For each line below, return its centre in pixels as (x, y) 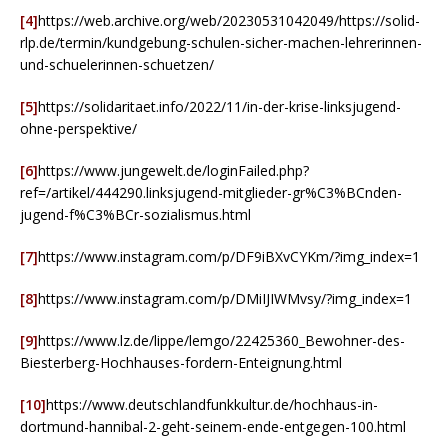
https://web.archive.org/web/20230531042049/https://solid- (229, 20)
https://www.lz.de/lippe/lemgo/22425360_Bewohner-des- (221, 340)
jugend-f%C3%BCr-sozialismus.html (135, 214)
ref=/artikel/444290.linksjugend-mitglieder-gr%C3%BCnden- (211, 192)
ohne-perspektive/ (78, 128)
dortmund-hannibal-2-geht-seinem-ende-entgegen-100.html (213, 426)
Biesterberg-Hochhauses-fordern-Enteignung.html (181, 362)
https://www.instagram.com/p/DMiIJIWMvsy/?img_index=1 (225, 298)
